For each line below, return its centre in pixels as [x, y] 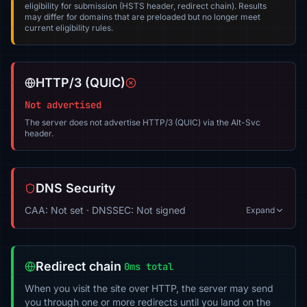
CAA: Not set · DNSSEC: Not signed [105, 210]
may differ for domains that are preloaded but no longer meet [143, 17]
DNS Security [76, 188]
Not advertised [63, 105]
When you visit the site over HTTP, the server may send [149, 288]
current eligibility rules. [69, 28]
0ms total [149, 267]
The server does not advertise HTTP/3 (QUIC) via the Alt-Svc [143, 122]
